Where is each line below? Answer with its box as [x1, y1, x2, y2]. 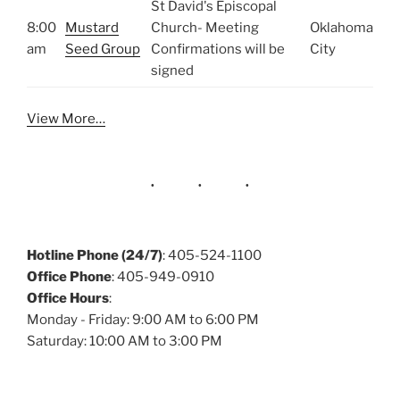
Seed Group [65, 41, 140, 58]
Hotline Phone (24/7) [27, 247, 162, 264]
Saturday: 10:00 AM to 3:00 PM [27, 333, 222, 350]
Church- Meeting [151, 20, 259, 37]
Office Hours [27, 290, 109, 307]
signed [151, 62, 194, 79]
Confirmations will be [151, 41, 285, 58]
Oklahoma [310, 20, 373, 37]
